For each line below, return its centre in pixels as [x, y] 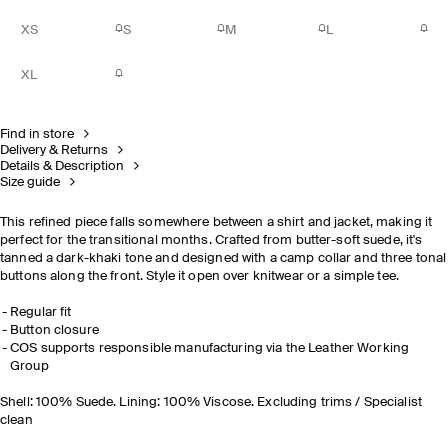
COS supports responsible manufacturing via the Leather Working [210, 348]
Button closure [54, 330]
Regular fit [41, 312]
